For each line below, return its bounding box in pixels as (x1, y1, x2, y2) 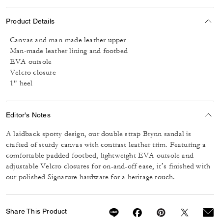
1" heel (10, 79, 33, 88)
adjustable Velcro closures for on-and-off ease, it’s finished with (6, 162, 211, 171)
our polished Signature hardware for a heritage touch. (6, 172, 175, 182)
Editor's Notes (6, 110, 51, 119)
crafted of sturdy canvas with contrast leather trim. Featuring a (6, 140, 206, 149)
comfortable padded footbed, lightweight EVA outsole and (6, 151, 194, 160)
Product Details (6, 17, 55, 25)
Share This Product (6, 207, 67, 215)
